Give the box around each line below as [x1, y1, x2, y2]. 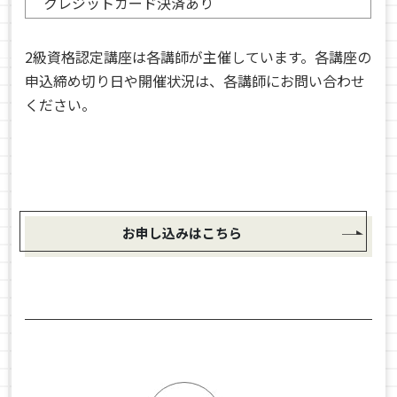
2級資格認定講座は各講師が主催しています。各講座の [25, 45, 372, 67]
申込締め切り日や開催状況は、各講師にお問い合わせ [25, 69, 366, 91]
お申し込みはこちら [121, 222, 242, 242]
